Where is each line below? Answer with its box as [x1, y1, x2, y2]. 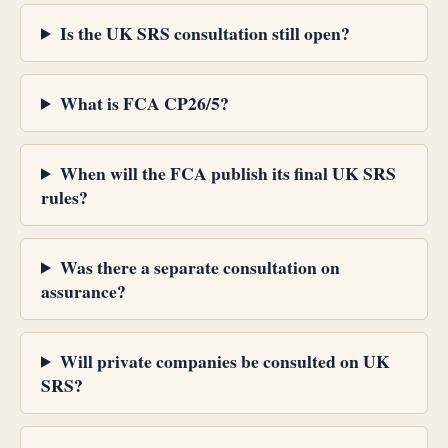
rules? [41, 183, 88, 210]
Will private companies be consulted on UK [59, 347, 390, 374]
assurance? [41, 277, 126, 304]
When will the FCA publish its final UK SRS [59, 159, 396, 186]
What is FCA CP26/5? [59, 89, 229, 116]
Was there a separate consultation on [59, 253, 340, 280]
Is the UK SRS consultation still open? [59, 19, 350, 46]
